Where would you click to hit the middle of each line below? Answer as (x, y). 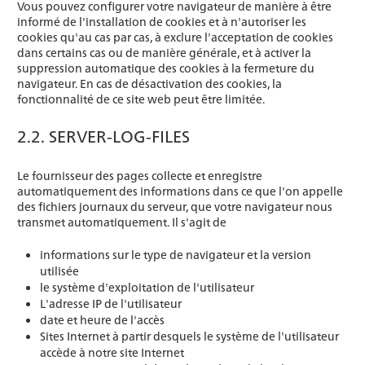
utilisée (59, 271)
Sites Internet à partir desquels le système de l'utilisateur (189, 336)
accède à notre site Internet (112, 352)
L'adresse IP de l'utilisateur (111, 303)
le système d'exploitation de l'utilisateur (147, 287)
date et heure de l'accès (102, 320)
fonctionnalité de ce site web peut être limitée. (141, 99)
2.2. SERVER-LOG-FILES (103, 136)
